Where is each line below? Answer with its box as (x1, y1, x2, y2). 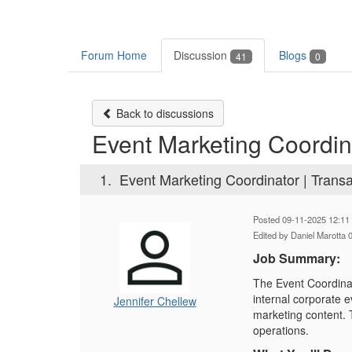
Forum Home (81, 47, 147, 64)
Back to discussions (113, 105, 214, 122)
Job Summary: (253, 249, 340, 268)
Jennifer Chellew (113, 293, 196, 310)
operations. (253, 322, 309, 339)
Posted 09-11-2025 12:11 (253, 213, 350, 226)
